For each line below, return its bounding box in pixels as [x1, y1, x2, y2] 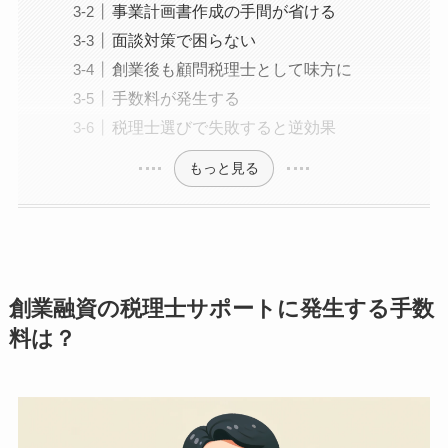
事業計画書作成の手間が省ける [111, 2, 336, 21]
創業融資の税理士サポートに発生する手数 [8, 296, 434, 321]
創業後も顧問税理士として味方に [111, 60, 352, 79]
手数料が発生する [111, 89, 240, 108]
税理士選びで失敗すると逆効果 [111, 118, 336, 137]
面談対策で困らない [111, 31, 256, 50]
